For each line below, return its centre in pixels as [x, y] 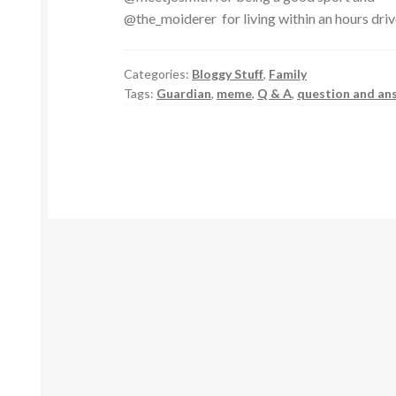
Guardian [184, 94]
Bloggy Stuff [228, 74]
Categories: [158, 74]
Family [288, 74]
